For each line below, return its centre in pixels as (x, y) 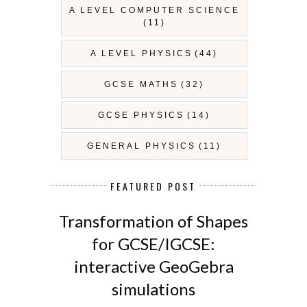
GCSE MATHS (142, 84)
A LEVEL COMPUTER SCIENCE (154, 10)
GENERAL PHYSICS (142, 146)
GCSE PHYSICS (142, 115)
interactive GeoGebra (153, 267)
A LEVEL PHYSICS (141, 53)
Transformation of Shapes (153, 221)
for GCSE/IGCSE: (153, 244)
